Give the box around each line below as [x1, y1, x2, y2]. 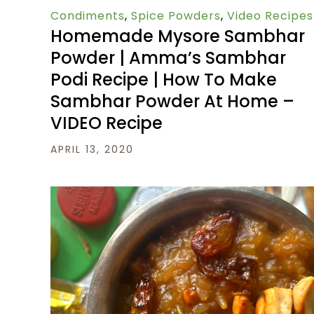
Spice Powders [131, 8, 221, 25]
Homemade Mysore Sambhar [50, 25, 305, 48]
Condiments [50, 8, 125, 25]
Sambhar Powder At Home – [50, 90, 294, 114]
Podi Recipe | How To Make [50, 68, 277, 92]
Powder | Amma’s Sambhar [50, 46, 286, 70]
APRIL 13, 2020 [50, 142, 134, 157]
